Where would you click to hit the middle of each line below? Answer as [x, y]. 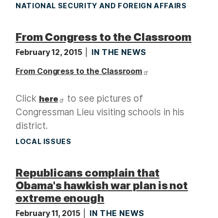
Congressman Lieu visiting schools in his [100, 112]
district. [32, 126]
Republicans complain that [88, 173]
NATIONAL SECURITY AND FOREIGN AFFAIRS [101, 6]
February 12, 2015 [50, 52]
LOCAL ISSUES [44, 142]
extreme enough [60, 198]
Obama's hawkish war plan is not [102, 186]
